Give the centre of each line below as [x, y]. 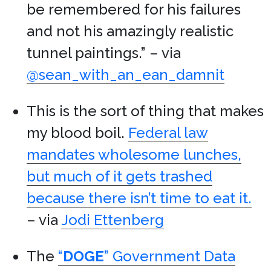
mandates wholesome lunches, [134, 155]
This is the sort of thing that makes [145, 111]
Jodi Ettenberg [113, 220]
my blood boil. [77, 133]
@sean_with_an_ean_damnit [126, 75]
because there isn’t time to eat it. [139, 198]
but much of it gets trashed [119, 176]
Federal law [168, 133]
